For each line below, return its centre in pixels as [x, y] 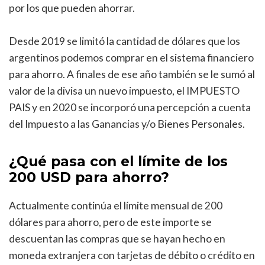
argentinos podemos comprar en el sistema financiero [131, 58]
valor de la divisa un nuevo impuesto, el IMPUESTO [124, 91]
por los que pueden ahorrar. [72, 8]
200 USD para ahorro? [89, 177]
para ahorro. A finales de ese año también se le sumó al [132, 75]
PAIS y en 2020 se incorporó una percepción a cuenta [130, 108]
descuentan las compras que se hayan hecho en [117, 238]
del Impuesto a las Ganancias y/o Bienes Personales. [127, 124]
